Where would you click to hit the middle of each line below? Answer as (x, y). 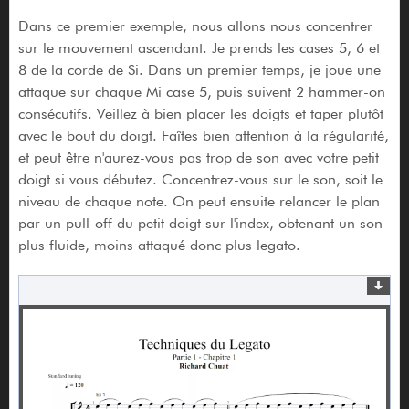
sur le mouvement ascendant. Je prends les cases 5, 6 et (199, 47)
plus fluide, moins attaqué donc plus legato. (159, 245)
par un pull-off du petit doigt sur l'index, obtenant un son (200, 223)
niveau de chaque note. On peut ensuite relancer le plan (199, 201)
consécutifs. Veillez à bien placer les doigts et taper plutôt (200, 113)
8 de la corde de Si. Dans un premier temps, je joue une (199, 69)
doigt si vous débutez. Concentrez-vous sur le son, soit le (200, 179)
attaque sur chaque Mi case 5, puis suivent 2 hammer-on (201, 91)
